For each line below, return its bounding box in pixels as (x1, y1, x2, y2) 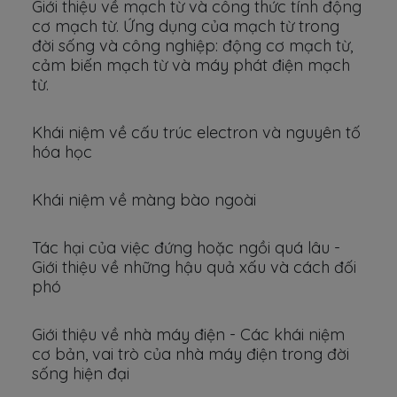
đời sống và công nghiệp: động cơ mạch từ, (32, 35, 353, 56)
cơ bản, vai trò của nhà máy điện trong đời (32, 344, 349, 364)
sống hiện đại (32, 363, 129, 384)
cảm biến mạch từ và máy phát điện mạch (32, 55, 350, 75)
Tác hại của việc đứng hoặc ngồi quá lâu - (32, 237, 340, 258)
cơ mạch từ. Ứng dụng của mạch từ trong (32, 16, 339, 36)
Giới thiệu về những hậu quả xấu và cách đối (32, 257, 356, 277)
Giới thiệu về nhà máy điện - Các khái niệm (32, 324, 345, 345)
